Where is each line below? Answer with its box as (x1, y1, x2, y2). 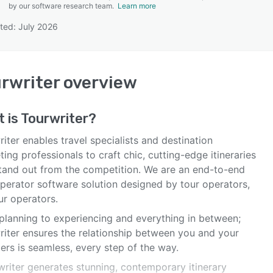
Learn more (118, 1, 156, 10)
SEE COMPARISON (98, 55, 169, 65)
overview (60, 73, 137, 93)
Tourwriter (21, 110, 88, 127)
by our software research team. (9, 1, 118, 10)
